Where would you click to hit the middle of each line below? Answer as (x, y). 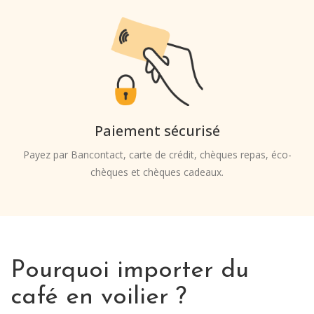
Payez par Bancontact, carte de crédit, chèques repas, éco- (157, 155)
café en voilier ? (98, 298)
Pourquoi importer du (130, 271)
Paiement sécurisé (157, 131)
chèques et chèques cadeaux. (157, 172)
